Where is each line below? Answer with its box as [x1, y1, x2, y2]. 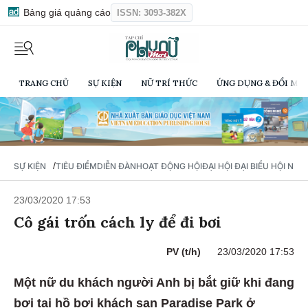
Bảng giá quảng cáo [21, 7, 111, 18]
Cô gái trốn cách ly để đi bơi [14, 212, 221, 232]
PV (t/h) [166, 246, 201, 258]
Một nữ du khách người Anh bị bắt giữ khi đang [14, 276, 294, 290]
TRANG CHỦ [19, 78, 69, 89]
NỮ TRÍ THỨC [141, 78, 197, 89]
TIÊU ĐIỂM [56, 161, 97, 172]
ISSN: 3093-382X [117, 8, 186, 18]
